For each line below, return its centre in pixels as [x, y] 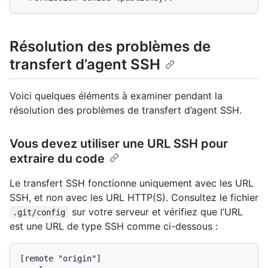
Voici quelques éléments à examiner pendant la [116, 95]
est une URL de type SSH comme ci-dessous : [114, 226]
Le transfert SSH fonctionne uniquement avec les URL [132, 183]
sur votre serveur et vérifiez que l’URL [157, 211]
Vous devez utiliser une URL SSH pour [119, 143]
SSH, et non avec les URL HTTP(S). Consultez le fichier [134, 197]
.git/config [39, 212]
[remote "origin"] [60, 258]
